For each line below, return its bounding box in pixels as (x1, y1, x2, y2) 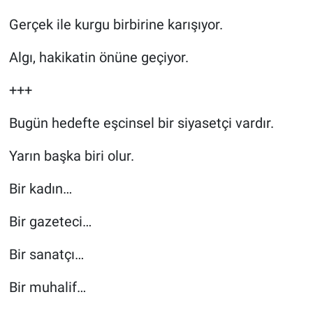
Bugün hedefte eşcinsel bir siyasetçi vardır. (8, 114, 274, 131)
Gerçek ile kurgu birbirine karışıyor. (8, 15, 223, 33)
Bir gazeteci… (8, 212, 92, 230)
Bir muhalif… (8, 278, 86, 296)
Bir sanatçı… (8, 245, 84, 263)
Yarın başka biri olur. (8, 147, 134, 164)
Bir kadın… (8, 180, 72, 197)
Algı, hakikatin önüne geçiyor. (8, 48, 189, 66)
